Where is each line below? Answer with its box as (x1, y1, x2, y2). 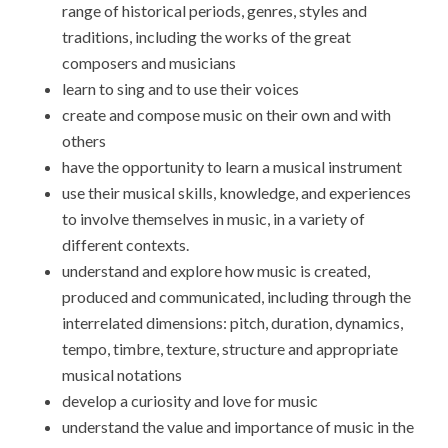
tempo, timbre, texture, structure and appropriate (62, 339, 399, 359)
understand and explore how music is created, (62, 261, 371, 281)
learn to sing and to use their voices (62, 79, 300, 99)
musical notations (62, 365, 183, 385)
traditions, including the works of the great (62, 27, 352, 47)
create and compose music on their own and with (62, 105, 392, 125)
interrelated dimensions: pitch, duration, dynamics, (62, 313, 404, 333)
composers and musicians (62, 53, 237, 73)
